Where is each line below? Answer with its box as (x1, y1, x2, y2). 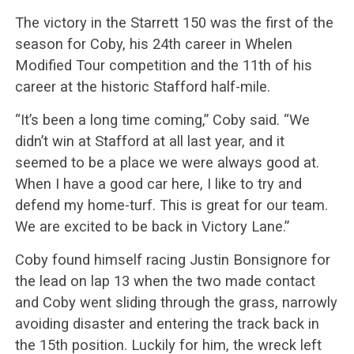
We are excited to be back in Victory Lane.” (14, 217, 289, 235)
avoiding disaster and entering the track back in (14, 314, 319, 332)
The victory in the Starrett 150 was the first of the (14, 13, 333, 31)
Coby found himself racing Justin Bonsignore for (14, 250, 330, 268)
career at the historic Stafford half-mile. (14, 77, 270, 95)
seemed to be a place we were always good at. (14, 153, 319, 171)
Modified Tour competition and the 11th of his (14, 56, 312, 73)
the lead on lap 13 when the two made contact (14, 272, 315, 289)
